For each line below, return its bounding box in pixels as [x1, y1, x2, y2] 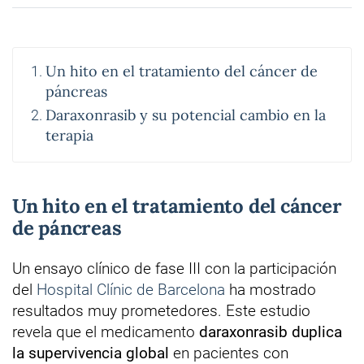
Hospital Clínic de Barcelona [37, 280, 225, 300]
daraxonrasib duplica [199, 323, 342, 342]
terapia [45, 126, 93, 145]
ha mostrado [225, 280, 316, 300]
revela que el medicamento [12, 323, 199, 342]
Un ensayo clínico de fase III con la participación [12, 259, 336, 279]
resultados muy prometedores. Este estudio [12, 301, 310, 321]
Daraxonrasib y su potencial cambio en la [45, 106, 326, 125]
